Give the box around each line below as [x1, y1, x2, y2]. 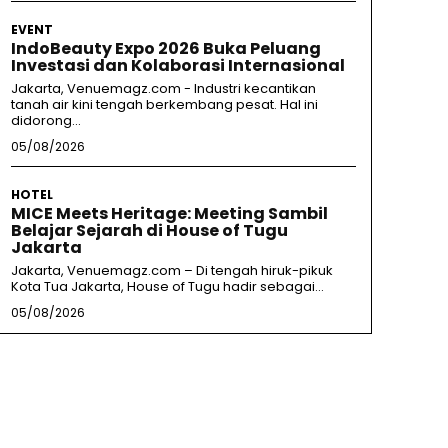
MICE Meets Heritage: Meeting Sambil [10, 202, 328, 226]
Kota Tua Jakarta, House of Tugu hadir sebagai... [10, 277, 324, 297]
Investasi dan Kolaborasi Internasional [10, 54, 345, 78]
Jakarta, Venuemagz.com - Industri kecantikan [10, 79, 316, 99]
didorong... [10, 111, 81, 131]
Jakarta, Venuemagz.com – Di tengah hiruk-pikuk [10, 261, 333, 281]
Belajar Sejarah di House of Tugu [10, 219, 288, 243]
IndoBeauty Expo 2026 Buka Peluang [10, 37, 321, 61]
